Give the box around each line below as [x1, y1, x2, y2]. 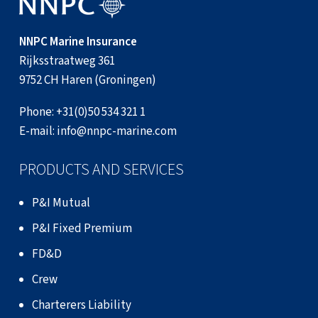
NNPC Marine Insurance [19, 33, 137, 50]
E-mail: [19, 122, 57, 140]
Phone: [19, 103, 56, 121]
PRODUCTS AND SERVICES [19, 158, 184, 181]
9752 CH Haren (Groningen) [19, 71, 156, 89]
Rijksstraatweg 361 [19, 52, 115, 70]
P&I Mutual [32, 194, 90, 212]
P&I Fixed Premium [32, 219, 132, 237]
